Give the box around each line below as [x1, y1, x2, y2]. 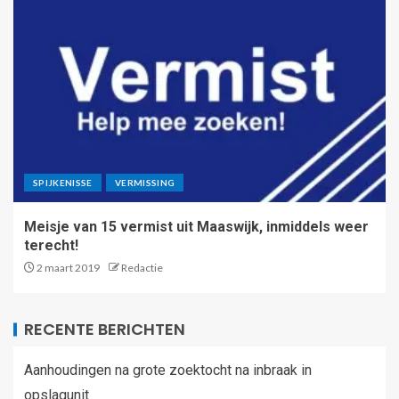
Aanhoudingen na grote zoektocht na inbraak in [24, 361, 312, 379]
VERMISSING [114, 176, 175, 188]
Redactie [121, 260, 163, 274]
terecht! [24, 236, 78, 254]
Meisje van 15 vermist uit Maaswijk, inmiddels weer [24, 217, 369, 235]
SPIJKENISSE [33, 176, 93, 188]
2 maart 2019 [35, 260, 100, 274]
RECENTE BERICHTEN [24, 317, 185, 340]
